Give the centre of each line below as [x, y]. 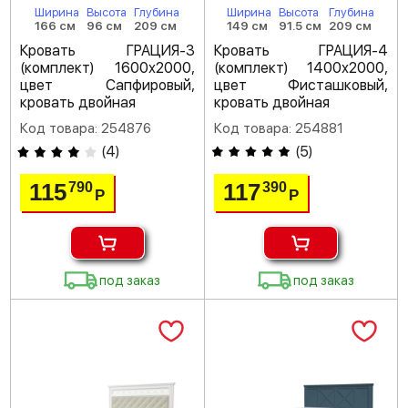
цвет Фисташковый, [301, 86]
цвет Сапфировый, [107, 86]
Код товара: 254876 [86, 129]
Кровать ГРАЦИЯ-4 [301, 51]
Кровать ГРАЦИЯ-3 [107, 51]
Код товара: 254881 [278, 129]
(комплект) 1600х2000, [107, 68]
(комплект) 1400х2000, [301, 68]
